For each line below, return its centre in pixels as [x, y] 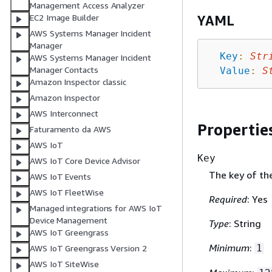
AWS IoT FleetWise [67, 192]
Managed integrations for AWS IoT [96, 208]
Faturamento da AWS [70, 129]
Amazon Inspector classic [78, 82]
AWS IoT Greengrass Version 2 [88, 248]
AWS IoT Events [60, 177]
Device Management [69, 220]
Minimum [229, 248]
